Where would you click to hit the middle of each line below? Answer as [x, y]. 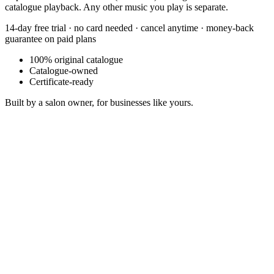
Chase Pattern [35, 262]
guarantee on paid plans [50, 39]
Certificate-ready [61, 81]
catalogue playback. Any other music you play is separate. [117, 7]
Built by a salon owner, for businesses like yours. [99, 102]
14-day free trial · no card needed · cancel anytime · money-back [129, 28]
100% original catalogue [76, 59]
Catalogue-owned [64, 70]
